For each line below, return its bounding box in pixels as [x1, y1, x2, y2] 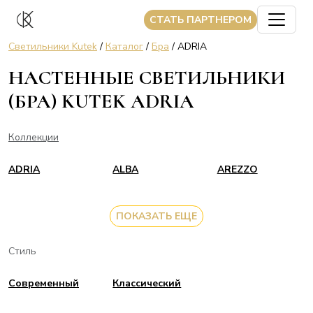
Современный [8, 277, 79, 290]
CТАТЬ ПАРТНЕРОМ [150, 13, 252, 27]
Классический [112, 277, 182, 290]
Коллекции [8, 131, 59, 144]
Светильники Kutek [8, 40, 97, 53]
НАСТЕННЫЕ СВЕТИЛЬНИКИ [8, 65, 285, 89]
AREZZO [217, 163, 258, 176]
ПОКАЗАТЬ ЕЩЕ [116, 210, 197, 223]
